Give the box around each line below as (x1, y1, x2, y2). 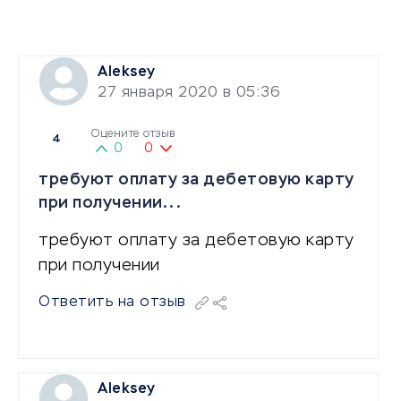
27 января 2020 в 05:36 (98, 85, 280, 100)
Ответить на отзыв (38, 294, 186, 310)
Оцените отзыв (91, 128, 175, 140)
